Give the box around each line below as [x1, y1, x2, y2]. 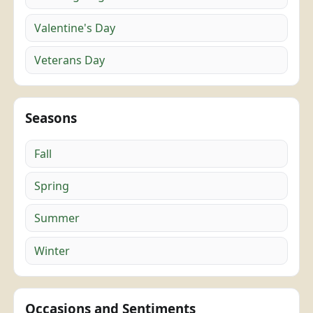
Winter [34, 242, 71, 259]
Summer [34, 210, 80, 226]
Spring [34, 178, 70, 194]
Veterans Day [34, 52, 105, 68]
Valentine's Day [34, 20, 116, 36]
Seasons [25, 108, 78, 126]
